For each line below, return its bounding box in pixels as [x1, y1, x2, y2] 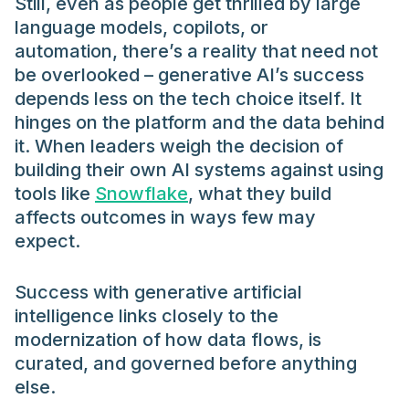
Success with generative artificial [15, 281, 302, 304]
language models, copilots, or [15, 16, 268, 39]
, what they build [188, 183, 331, 205]
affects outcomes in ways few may [15, 206, 316, 229]
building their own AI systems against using [15, 159, 383, 182]
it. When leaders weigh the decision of [15, 135, 343, 158]
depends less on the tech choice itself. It [15, 88, 362, 110]
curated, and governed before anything [15, 352, 357, 375]
